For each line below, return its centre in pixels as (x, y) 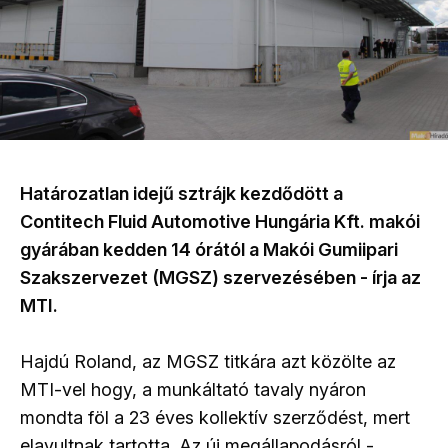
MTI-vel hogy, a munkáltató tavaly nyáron (193, 389)
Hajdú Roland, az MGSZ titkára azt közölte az (208, 361)
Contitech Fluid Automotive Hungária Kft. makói (220, 221)
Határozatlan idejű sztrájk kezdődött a (181, 193)
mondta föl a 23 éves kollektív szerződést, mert (215, 417)
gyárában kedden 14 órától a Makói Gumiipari (209, 249)
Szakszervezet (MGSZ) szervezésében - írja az (220, 277)
